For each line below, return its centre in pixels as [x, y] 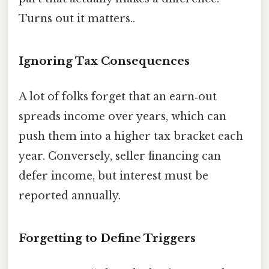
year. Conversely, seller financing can [120, 156]
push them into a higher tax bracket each [131, 137]
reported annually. [70, 196]
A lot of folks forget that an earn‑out [118, 97]
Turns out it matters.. [77, 19]
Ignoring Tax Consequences [104, 61]
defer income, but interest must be [113, 176]
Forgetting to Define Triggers [107, 238]
